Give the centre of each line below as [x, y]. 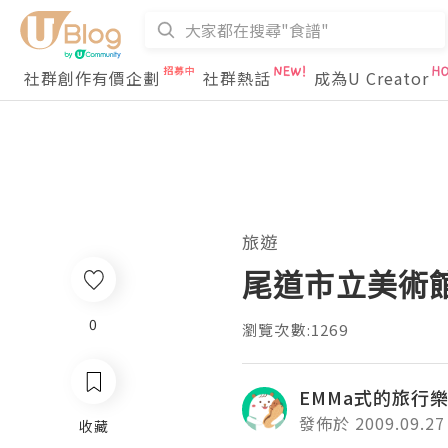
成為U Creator [371, 78]
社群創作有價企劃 [92, 78]
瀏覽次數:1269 [295, 329]
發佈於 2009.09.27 [372, 423]
